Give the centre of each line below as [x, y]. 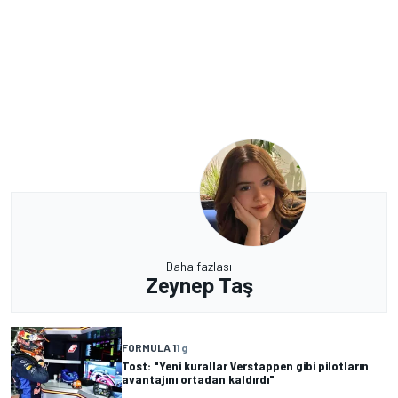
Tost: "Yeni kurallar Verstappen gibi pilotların [245, 366]
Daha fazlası [199, 266]
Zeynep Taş [199, 284]
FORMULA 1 [149, 348]
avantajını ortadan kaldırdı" [198, 379]
